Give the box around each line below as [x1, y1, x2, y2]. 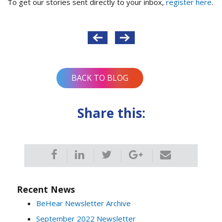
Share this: [77, 104, 145, 122]
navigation [9, 45, 72, 59]
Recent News [17, 183, 75, 195]
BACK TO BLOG [71, 72, 128, 83]
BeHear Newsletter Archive [36, 198, 131, 208]
